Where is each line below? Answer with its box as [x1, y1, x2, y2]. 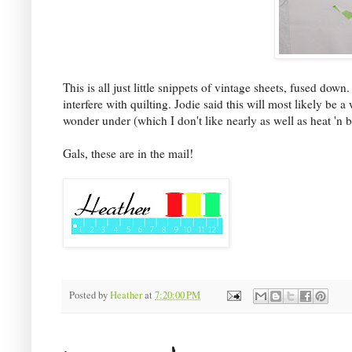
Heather [110, 288, 142, 302]
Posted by [69, 288, 110, 302]
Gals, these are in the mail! [63, 145, 193, 162]
